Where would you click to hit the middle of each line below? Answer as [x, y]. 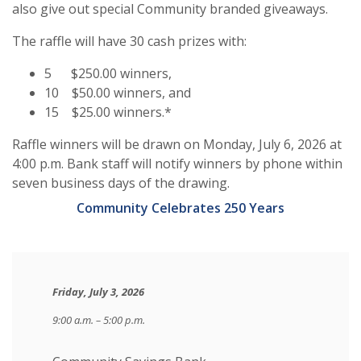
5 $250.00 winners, [108, 73]
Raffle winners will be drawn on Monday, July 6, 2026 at [177, 144]
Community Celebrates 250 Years [180, 208]
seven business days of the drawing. [122, 183]
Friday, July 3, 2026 [98, 292]
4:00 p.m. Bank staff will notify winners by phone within [177, 164]
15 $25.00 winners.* [110, 112]
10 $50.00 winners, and [118, 93]
